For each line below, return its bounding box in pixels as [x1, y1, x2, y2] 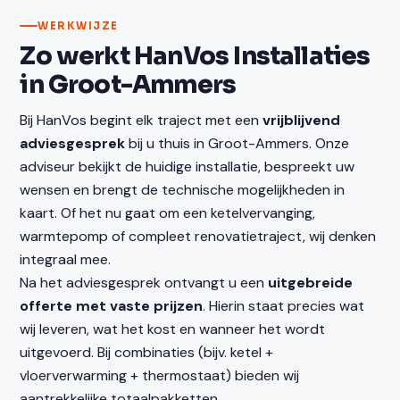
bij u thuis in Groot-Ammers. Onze [125, 133, 350, 153]
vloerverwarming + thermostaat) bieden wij [20, 365, 300, 385]
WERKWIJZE [37, 19, 119, 32]
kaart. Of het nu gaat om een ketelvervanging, [20, 203, 316, 222]
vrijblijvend [262, 110, 341, 129]
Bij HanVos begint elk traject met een [20, 110, 263, 129]
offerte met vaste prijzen [20, 296, 204, 315]
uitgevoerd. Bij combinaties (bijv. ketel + [20, 342, 274, 362]
